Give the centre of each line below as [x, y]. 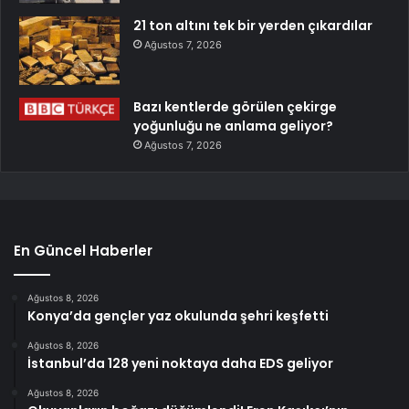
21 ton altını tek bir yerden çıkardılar [253, 26]
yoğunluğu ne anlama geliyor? [233, 126]
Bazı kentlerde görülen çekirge [235, 107]
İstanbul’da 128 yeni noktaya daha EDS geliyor [180, 364]
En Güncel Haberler [83, 251]
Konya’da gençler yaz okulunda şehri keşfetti [178, 316]
